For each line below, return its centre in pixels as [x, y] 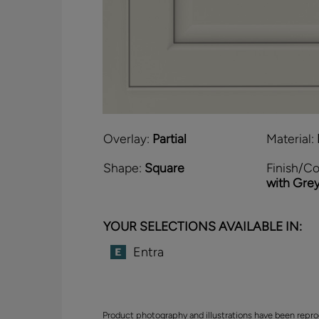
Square [164, 168]
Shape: [122, 168]
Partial [169, 139]
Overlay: [126, 139]
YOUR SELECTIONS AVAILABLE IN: [202, 226]
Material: [290, 139]
